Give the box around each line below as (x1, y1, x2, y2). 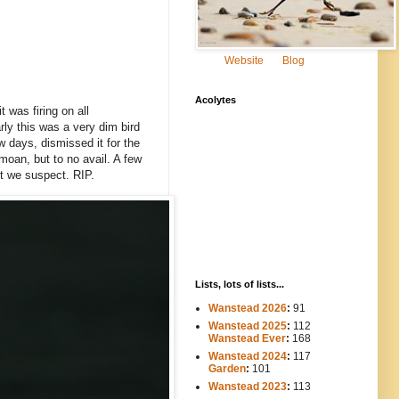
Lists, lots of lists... (195, 278, 284, 289)
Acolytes (195, 94, 236, 105)
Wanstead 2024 (208, 349, 287, 362)
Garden (208, 362, 246, 375)
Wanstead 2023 (208, 379, 287, 393)
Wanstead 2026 (208, 301, 287, 314)
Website (224, 53, 264, 67)
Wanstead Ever (208, 331, 286, 345)
